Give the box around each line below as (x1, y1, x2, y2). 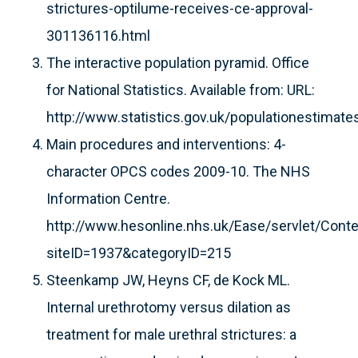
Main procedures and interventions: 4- (46, 136, 286, 153)
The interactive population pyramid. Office (46, 54, 309, 72)
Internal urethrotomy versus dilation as (46, 299, 291, 316)
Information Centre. (46, 190, 170, 208)
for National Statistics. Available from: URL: (46, 82, 315, 99)
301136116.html (46, 27, 150, 45)
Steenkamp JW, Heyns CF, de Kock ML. (46, 272, 290, 289)
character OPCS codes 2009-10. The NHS (46, 163, 310, 181)
